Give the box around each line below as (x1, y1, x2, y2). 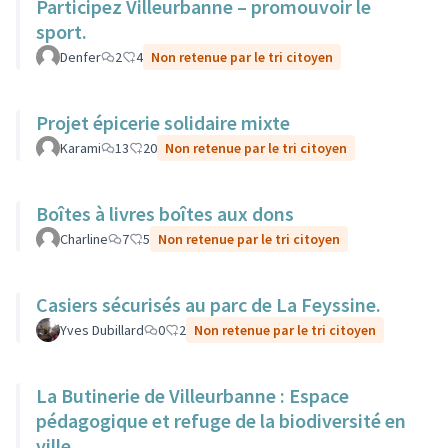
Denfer (60, 48, 101, 66)
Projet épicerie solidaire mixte (36, 110, 290, 135)
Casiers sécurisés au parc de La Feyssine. (36, 292, 381, 317)
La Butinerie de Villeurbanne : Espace (36, 383, 349, 408)
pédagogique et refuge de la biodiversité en (36, 408, 406, 433)
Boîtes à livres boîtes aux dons (36, 201, 294, 226)
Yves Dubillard (60, 321, 144, 339)
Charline (60, 230, 108, 248)
